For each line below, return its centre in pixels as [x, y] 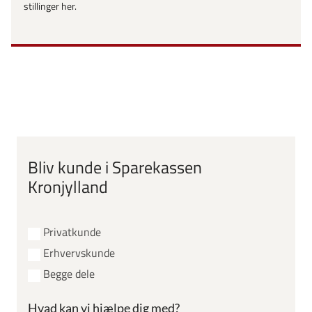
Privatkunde [72, 232]
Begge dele [69, 274]
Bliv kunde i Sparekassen [115, 167]
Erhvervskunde [79, 253]
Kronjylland [68, 187]
